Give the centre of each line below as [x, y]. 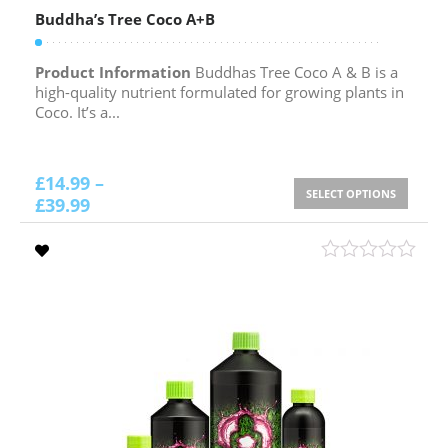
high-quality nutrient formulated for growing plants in [219, 92]
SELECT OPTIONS [350, 193]
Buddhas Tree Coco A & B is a [294, 72]
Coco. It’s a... [77, 112]
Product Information [113, 72]
